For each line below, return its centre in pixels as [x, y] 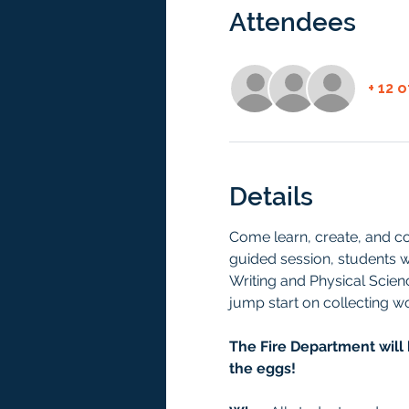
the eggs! [264, 368]
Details [271, 197]
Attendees [292, 22]
